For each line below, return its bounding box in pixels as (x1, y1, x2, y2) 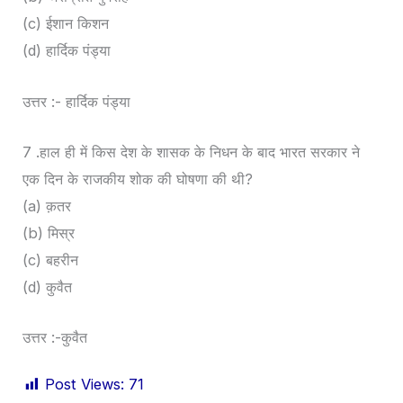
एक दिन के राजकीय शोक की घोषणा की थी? (22, 169, 254, 188)
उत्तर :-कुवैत (22, 328, 88, 347)
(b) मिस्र (22, 223, 76, 242)
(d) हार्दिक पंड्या (22, 41, 112, 60)
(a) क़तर (22, 196, 72, 215)
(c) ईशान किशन (22, 14, 110, 33)
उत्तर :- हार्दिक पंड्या (22, 92, 131, 111)
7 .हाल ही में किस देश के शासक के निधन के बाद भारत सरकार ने (22, 142, 361, 161)
